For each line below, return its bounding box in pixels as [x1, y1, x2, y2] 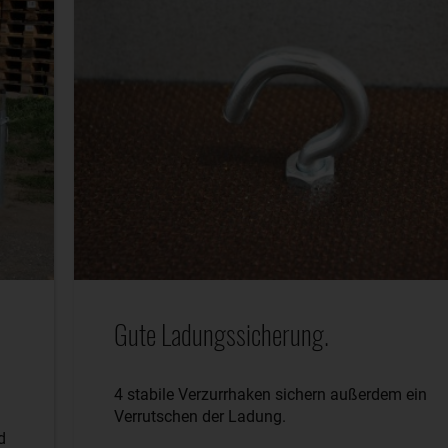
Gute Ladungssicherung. [114, 314, 329, 355]
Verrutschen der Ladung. [114, 407, 286, 427]
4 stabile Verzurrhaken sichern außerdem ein [114, 385, 427, 405]
